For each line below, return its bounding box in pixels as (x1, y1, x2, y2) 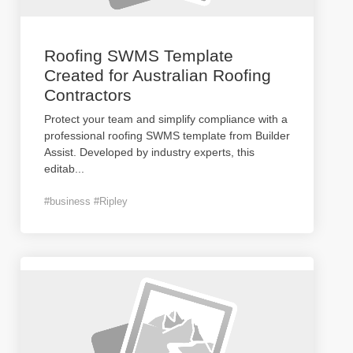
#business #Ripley (44, 195, 128, 207)
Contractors (44, 86, 132, 104)
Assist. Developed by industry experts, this (44, 146, 255, 158)
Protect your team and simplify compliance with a (44, 113, 288, 125)
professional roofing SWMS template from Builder (44, 129, 290, 142)
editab (44, 162, 75, 175)
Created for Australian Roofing (44, 66, 271, 84)
